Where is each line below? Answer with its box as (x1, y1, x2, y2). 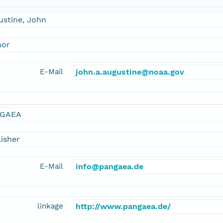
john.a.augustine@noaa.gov (76, 67, 184, 77)
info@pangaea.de (76, 162, 143, 172)
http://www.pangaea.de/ (76, 202, 171, 212)
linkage (37, 202, 63, 211)
